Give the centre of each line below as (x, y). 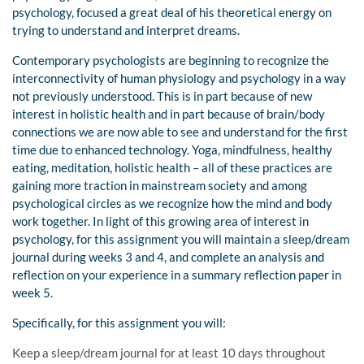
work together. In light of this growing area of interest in (160, 221)
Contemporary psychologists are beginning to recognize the (171, 61)
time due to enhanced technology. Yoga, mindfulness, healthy (172, 150)
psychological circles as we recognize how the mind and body (172, 204)
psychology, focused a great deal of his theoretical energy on (172, 13)
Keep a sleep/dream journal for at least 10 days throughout (169, 353)
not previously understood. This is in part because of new (162, 96)
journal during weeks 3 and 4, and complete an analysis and (168, 257)
